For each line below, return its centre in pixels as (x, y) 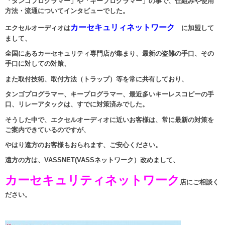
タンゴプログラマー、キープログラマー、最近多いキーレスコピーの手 (109, 94)
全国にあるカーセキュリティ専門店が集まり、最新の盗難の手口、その (109, 54)
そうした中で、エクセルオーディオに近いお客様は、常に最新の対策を (109, 120)
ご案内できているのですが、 (47, 130)
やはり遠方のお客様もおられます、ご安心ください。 (83, 145)
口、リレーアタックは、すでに (51, 104)
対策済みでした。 (123, 104)
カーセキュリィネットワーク (123, 28)
